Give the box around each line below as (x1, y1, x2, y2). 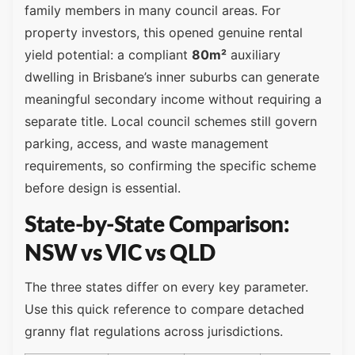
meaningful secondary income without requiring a (25, 91, 322, 108)
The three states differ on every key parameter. (25, 278, 308, 295)
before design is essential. (25, 180, 181, 197)
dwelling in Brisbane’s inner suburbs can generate (25, 69, 319, 86)
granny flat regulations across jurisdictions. (25, 323, 283, 339)
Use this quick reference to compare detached (25, 300, 304, 317)
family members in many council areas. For (25, 2, 281, 19)
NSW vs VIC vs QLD (25, 242, 216, 265)
